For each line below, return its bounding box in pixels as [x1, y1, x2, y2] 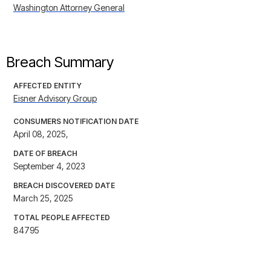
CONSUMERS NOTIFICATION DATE [13, 117, 139, 126]
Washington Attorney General [13, 2, 125, 13]
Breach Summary [6, 53, 114, 71]
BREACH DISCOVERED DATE [13, 181, 115, 191]
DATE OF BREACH [13, 149, 77, 158]
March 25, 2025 [13, 193, 73, 204]
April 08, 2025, [13, 129, 68, 140]
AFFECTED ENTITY [13, 81, 82, 91]
